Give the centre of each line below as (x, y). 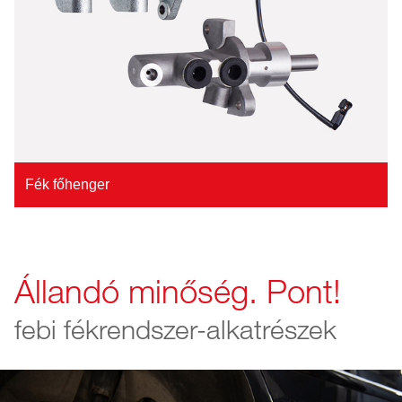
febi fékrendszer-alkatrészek (175, 331)
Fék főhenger (67, 185)
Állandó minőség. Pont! (178, 293)
